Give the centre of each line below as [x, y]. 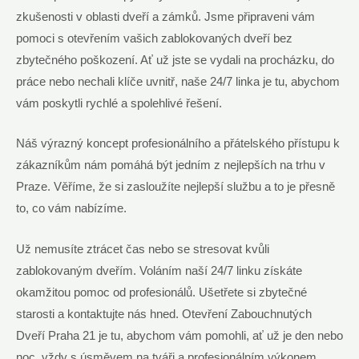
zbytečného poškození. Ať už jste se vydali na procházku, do [175, 60]
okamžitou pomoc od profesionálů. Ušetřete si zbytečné [161, 292]
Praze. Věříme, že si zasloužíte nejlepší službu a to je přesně [175, 187]
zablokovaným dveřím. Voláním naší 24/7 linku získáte [159, 270]
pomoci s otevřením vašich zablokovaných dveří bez [154, 38]
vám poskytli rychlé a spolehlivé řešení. [119, 103]
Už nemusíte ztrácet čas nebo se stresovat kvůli [143, 249]
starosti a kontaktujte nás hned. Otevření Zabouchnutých [164, 314]
